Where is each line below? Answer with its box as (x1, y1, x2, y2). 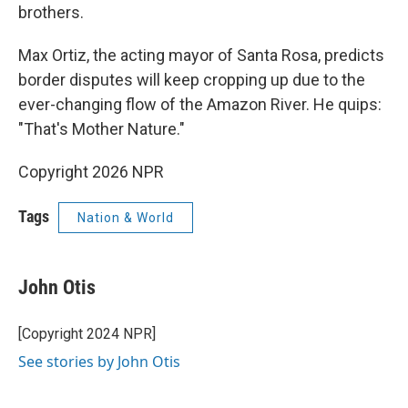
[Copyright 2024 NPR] (18, 325, 156, 342)
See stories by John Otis (18, 352, 180, 372)
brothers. (18, 3, 84, 22)
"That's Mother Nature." (18, 119, 185, 138)
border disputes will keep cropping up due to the (18, 70, 365, 89)
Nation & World (77, 210, 174, 225)
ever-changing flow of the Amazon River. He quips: (18, 95, 382, 114)
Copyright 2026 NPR (18, 162, 164, 181)
